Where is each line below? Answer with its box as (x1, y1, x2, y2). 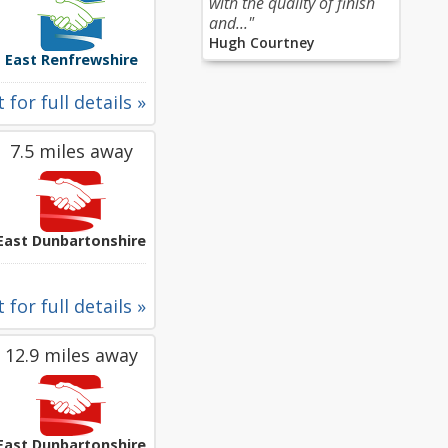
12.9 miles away (4, 343, 138, 367)
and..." (209, 12, 254, 34)
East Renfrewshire (4, 50, 138, 69)
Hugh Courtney (209, 33, 315, 52)
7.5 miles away (9, 139, 133, 163)
